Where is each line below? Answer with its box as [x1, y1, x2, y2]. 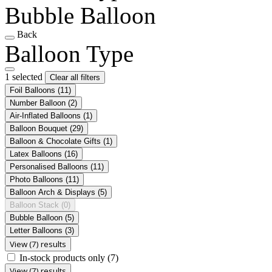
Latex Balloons [10, 149, 64, 158]
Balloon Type [5, 40, 134, 67]
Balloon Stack [10, 200, 61, 209]
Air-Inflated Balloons [10, 110, 83, 120]
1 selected [5, 71, 45, 82]
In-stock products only [19, 252, 107, 263]
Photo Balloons [10, 174, 66, 184]
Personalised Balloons [10, 161, 90, 171]
